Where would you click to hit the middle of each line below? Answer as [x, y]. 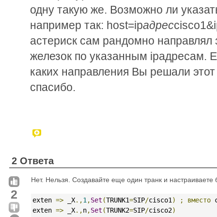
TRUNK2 [118, 210]
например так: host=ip [86, 25]
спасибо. [53, 87]
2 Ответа [33, 161]
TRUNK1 [118, 200]
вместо [199, 200]
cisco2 [160, 210]
